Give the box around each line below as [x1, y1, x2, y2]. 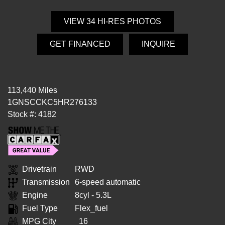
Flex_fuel [75, 204, 108, 213]
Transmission [22, 178, 70, 187]
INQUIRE [142, 40, 175, 49]
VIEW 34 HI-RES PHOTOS [64, 17, 161, 26]
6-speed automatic [75, 178, 141, 187]
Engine [22, 191, 48, 200]
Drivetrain [22, 165, 57, 174]
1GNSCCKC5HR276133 [8, 98, 97, 107]
